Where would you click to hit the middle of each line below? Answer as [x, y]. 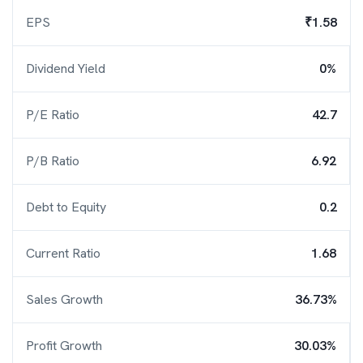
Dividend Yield [66, 68]
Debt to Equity [66, 207]
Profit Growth [64, 346]
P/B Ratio [53, 161]
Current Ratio [63, 253]
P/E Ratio [53, 115]
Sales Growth [64, 299]
